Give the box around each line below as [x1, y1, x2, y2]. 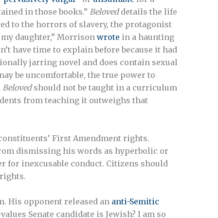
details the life [119, 7, 177, 17]
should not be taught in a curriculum [32, 83, 177, 93]
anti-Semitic [111, 196, 159, 206]
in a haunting [120, 32, 174, 42]
